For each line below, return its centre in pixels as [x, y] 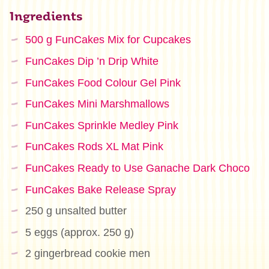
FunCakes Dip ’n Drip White [92, 61]
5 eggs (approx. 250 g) [79, 232]
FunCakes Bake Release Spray [100, 189]
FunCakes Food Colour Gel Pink [103, 83]
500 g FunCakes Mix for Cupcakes [108, 40]
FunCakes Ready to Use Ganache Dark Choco [137, 168]
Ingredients [46, 17]
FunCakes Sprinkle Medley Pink [101, 125]
